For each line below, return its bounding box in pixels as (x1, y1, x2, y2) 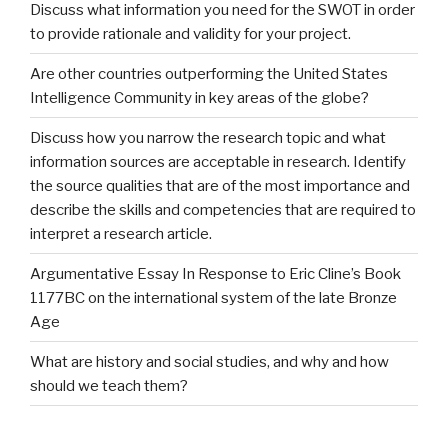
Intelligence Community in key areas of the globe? (30, 88, 369, 107)
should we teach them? (30, 376, 188, 395)
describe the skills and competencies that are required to (30, 200, 416, 219)
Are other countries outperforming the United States (30, 64, 388, 83)
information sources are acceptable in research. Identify (30, 152, 406, 171)
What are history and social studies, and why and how (30, 352, 389, 371)
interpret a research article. (30, 224, 212, 243)
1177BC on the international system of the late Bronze (30, 288, 397, 307)
